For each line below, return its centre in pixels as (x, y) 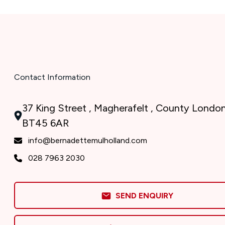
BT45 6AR (45, 123)
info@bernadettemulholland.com (88, 140)
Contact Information (52, 77)
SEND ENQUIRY (142, 196)
